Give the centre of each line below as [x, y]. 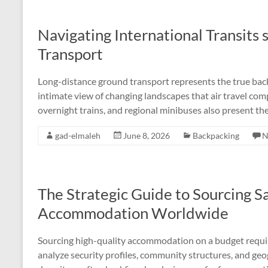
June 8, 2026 [147, 135]
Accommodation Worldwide [133, 213]
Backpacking [216, 135]
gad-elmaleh [78, 135]
